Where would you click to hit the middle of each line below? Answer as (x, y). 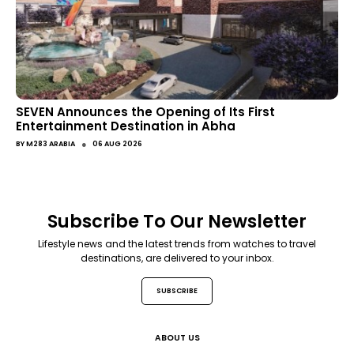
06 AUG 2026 (117, 143)
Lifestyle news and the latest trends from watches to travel (177, 244)
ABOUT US (177, 338)
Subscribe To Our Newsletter (177, 222)
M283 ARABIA (51, 143)
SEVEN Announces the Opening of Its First (145, 112)
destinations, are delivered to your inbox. (177, 258)
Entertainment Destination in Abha (126, 126)
